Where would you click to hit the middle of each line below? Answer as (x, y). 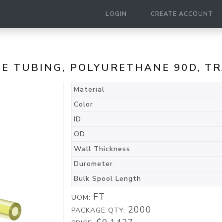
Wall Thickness (102, 149)
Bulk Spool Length (108, 179)
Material (89, 89)
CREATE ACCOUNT (182, 14)
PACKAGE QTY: (100, 210)
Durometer (93, 164)
